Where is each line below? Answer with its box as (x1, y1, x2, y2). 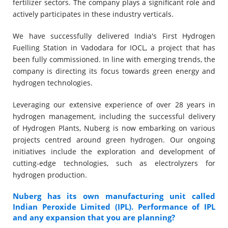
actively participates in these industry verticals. (13, 9, 174, 19)
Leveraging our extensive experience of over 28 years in (13, 100, 215, 109)
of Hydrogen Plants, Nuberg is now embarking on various (13, 123, 215, 133)
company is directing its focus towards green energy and (13, 66, 215, 76)
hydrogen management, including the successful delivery (13, 111, 215, 121)
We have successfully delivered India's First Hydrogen (13, 31, 215, 41)
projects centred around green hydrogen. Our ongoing (13, 135, 215, 145)
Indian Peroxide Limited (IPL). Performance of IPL (13, 202, 215, 212)
